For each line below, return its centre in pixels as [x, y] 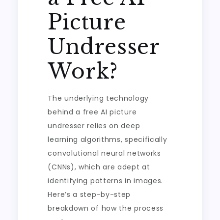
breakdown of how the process [106, 208]
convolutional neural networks [104, 153]
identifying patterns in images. [106, 181]
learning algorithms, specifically [108, 139]
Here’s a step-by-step [89, 194]
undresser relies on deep [94, 126]
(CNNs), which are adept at [99, 167]
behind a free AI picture [92, 112]
